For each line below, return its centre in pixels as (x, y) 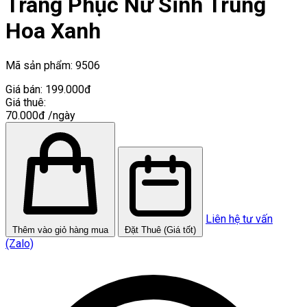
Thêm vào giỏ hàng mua (60, 230)
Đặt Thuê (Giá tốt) (160, 230)
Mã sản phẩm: (40, 65)
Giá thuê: (26, 102)
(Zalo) (20, 243)
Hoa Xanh (53, 31)
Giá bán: (24, 89)
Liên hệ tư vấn (239, 219)
